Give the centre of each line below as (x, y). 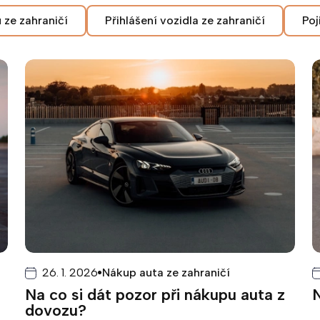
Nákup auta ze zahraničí (166, 273)
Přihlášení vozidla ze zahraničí (185, 20)
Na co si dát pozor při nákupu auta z (155, 295)
